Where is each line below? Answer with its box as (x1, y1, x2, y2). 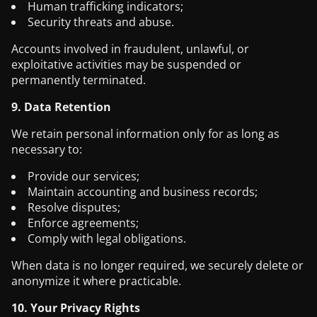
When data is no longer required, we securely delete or (11, 258, 304, 273)
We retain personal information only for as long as (11, 126, 279, 142)
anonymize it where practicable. (11, 273, 181, 289)
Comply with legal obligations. (28, 231, 186, 246)
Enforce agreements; (28, 215, 139, 231)
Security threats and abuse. (28, 14, 174, 30)
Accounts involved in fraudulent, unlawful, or (11, 41, 249, 57)
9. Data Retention (11, 99, 111, 115)
